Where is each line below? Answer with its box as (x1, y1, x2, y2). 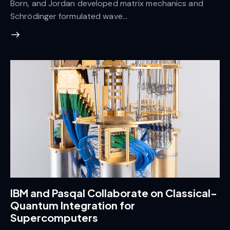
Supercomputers (10, 210, 98, 224)
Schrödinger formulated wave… (10, 10, 127, 22)
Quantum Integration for (10, 198, 135, 212)
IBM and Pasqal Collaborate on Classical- (10, 186, 217, 199)
